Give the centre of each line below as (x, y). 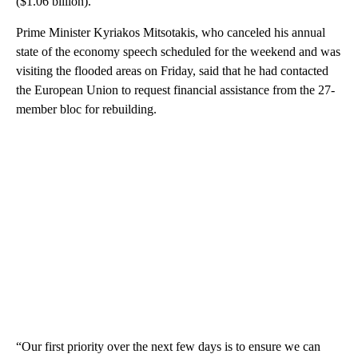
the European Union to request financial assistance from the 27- (175, 90)
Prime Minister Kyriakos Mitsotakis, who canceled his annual (171, 33)
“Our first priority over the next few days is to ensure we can (168, 347)
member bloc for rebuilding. (86, 109)
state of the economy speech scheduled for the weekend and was (178, 52)
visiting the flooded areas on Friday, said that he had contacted (172, 71)
